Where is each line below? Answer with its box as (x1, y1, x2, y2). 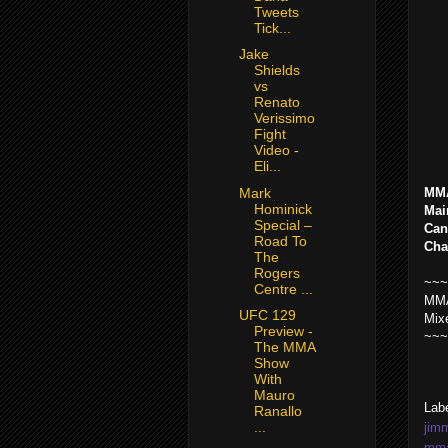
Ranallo (253, 403, 302, 420)
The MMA (253, 339, 315, 356)
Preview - (253, 323, 313, 340)
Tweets (253, 3, 299, 20)
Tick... (253, 19, 291, 36)
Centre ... (253, 280, 313, 297)
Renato (253, 94, 300, 111)
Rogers (253, 264, 300, 281)
